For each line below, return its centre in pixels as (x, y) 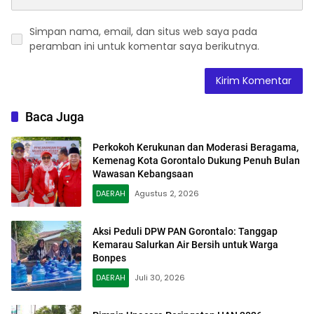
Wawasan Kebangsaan (143, 173)
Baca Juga (55, 117)
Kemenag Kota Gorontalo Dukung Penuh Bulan (196, 160)
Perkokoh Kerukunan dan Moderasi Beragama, (196, 147)
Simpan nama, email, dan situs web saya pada (143, 32)
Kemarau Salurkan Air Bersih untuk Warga (185, 244)
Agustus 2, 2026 (167, 193)
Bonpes (109, 258)
